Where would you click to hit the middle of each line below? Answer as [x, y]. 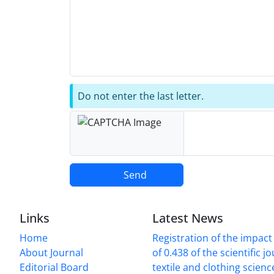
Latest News [188, 218]
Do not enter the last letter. [141, 96]
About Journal [51, 252]
